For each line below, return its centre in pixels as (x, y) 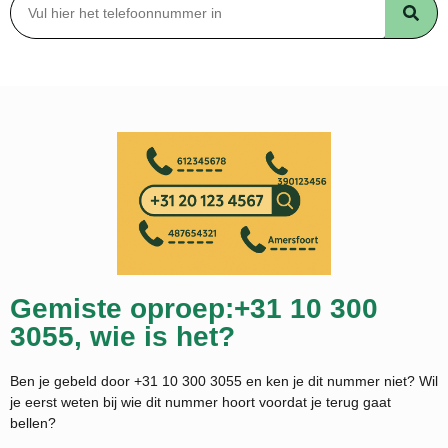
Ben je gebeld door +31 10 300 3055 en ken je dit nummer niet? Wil (224, 380)
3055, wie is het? (122, 336)
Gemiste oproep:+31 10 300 (194, 308)
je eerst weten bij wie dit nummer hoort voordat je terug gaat (200, 401)
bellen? (35, 422)
